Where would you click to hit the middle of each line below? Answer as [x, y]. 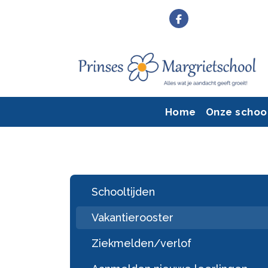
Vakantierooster [133, 217]
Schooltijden [123, 191]
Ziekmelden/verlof [141, 243]
